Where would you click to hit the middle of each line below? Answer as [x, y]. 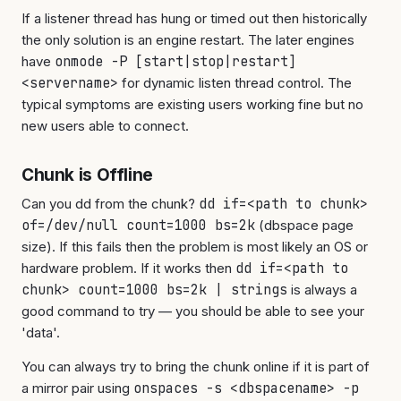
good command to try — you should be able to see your [193, 311]
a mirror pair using [77, 388]
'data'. [41, 333]
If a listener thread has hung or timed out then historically [194, 18]
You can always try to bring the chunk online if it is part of [196, 367]
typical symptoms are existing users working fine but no [192, 104]
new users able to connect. [105, 126]
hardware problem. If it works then [128, 268]
